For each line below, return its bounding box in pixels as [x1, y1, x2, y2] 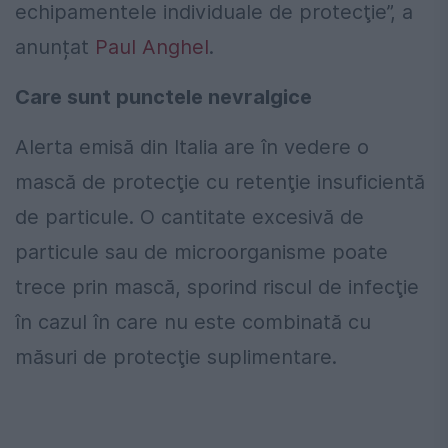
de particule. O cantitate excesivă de [15, 205, 364, 230]
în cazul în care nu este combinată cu [15, 310, 371, 335]
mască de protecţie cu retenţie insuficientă [15, 170, 425, 195]
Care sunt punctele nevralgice [15, 85, 312, 110]
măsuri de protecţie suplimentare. [15, 345, 337, 370]
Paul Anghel [95, 35, 209, 60]
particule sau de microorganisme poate [15, 240, 388, 265]
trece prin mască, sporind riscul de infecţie [15, 275, 419, 300]
